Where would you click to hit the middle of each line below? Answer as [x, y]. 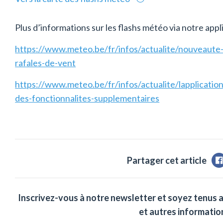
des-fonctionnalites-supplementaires [87, 98]
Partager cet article [167, 160]
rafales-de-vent [46, 63]
